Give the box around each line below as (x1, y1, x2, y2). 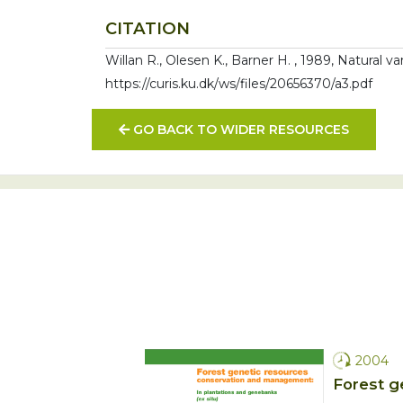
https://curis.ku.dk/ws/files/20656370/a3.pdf (105, 75, 372, 92)
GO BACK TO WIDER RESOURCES (130, 121, 349, 138)
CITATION (105, 18, 190, 40)
